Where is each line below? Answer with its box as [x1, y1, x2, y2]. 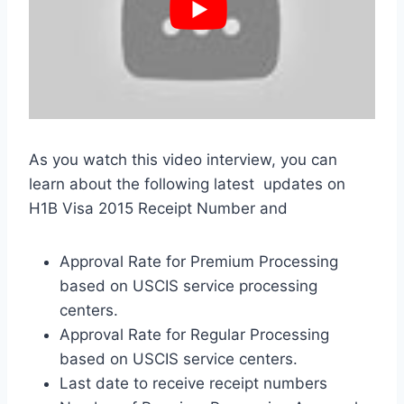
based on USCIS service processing [60, 277, 317, 296]
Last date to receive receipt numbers [60, 374, 327, 393]
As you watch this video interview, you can [29, 151, 337, 170]
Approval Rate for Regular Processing [60, 326, 329, 344]
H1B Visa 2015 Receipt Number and [29, 199, 288, 218]
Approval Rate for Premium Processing [60, 252, 338, 271]
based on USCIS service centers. [60, 350, 298, 369]
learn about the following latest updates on [29, 175, 345, 194]
